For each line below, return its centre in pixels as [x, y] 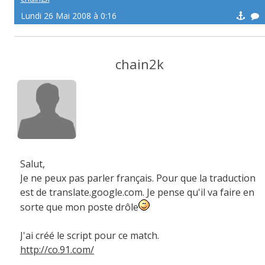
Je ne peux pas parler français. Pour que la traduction [138, 178]
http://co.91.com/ [57, 250]
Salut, [33, 164]
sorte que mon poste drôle [79, 207]
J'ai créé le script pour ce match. [90, 235]
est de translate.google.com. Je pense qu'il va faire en [137, 192]
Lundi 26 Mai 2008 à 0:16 [68, 16]
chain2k [140, 64]
